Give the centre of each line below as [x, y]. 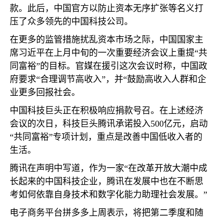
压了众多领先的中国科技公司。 [71, 22]
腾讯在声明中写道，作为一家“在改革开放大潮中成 [109, 168]
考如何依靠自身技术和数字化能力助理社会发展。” [109, 195]
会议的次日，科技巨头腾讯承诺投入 [80, 124]
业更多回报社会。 [45, 92]
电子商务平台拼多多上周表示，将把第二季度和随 [107, 213]
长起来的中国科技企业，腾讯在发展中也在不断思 [107, 181]
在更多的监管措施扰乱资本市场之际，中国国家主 [107, 40]
